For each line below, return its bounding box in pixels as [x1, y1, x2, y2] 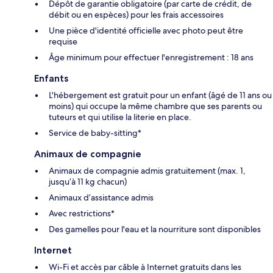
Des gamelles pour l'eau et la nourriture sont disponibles [49, 223, 261, 235]
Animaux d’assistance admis [49, 191, 154, 203]
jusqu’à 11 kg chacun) [49, 175, 127, 187]
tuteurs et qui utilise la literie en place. [49, 111, 191, 122]
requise [49, 35, 77, 47]
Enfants [34, 72, 68, 84]
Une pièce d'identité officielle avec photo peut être [49, 24, 243, 36]
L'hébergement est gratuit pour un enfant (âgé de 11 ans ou [49, 89, 272, 101]
